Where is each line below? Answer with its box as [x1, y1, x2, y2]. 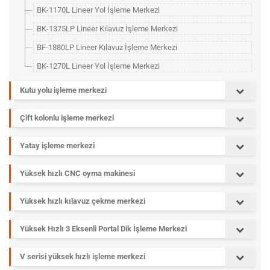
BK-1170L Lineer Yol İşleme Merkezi [37, 5, 160, 14]
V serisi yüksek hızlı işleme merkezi [20, 252, 145, 261]
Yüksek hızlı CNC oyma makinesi [20, 169, 135, 178]
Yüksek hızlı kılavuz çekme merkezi [20, 196, 145, 206]
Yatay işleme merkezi [20, 141, 95, 150]
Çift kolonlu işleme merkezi [20, 113, 114, 122]
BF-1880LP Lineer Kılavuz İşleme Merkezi [37, 43, 177, 52]
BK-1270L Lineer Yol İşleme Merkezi [37, 61, 160, 71]
